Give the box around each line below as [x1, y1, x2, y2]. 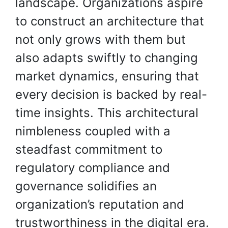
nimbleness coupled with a [15, 124, 170, 138]
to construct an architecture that [15, 14, 204, 28]
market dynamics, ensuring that [15, 69, 199, 83]
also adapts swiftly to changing [15, 50, 198, 65]
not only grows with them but [15, 32, 186, 47]
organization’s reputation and [15, 197, 184, 212]
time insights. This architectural [15, 105, 198, 120]
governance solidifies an [15, 179, 157, 193]
